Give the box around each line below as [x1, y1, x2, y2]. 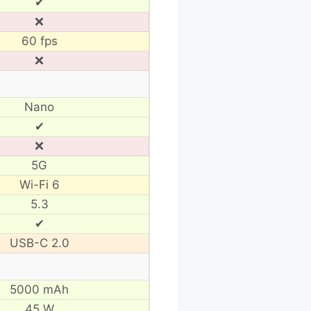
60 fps [21, 33, 58, 48]
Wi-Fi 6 [19, 177, 60, 192]
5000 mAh [10, 282, 69, 296]
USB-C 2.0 [9, 235, 69, 250]
